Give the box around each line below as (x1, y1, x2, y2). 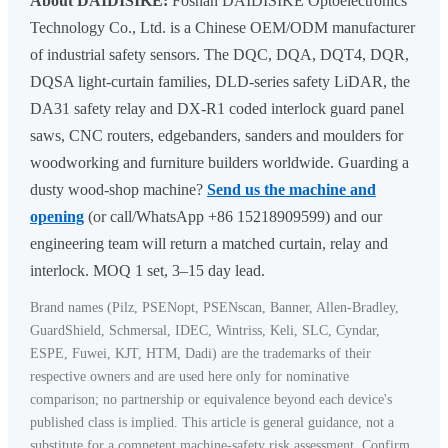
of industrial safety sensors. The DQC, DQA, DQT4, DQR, (30, 46, 409, 64)
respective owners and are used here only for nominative (30, 369, 349, 385)
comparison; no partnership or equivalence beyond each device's (30, 392, 392, 408)
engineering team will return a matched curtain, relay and (30, 235, 388, 253)
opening (30, 208, 84, 226)
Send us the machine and (207, 181, 376, 199)
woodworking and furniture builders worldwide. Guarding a (30, 154, 409, 172)
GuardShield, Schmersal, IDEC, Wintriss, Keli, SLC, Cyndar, (30, 323, 380, 339)
